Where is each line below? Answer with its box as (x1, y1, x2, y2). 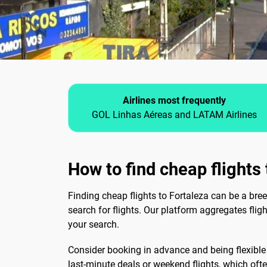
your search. (68, 219, 119, 231)
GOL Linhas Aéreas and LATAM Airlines (91, 109, 257, 121)
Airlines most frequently (122, 95, 226, 107)
